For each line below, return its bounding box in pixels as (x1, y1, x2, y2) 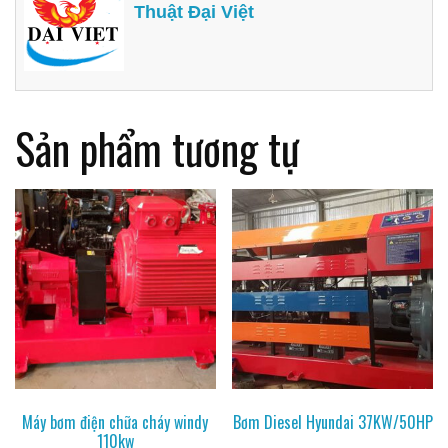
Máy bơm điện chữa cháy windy (22, 410, 209, 435)
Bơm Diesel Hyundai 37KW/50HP (232, 410, 433, 435)
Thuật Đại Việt (134, 2, 255, 23)
